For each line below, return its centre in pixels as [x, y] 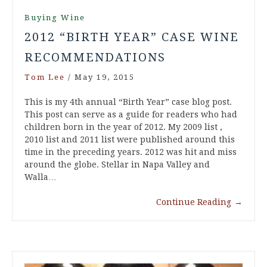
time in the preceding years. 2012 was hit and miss [131, 152]
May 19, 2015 [105, 77]
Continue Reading [194, 202]
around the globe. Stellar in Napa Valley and [117, 164]
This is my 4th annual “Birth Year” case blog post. [128, 102]
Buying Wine [55, 17]
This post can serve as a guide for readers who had [131, 114]
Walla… [41, 177]
